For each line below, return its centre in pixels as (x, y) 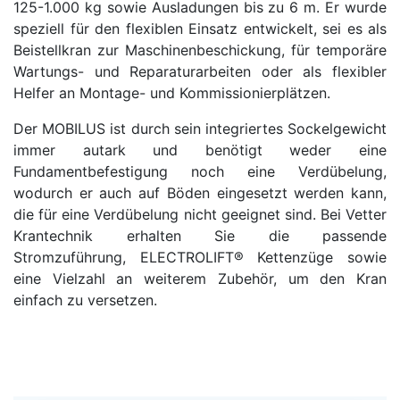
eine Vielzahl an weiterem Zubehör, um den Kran (200, 279)
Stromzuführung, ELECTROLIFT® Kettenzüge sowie (200, 257)
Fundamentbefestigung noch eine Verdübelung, (200, 171)
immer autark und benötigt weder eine (200, 150)
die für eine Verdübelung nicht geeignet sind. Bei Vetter (200, 214)
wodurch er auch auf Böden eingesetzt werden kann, (200, 193)
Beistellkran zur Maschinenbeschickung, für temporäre (200, 50)
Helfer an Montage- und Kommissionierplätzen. (172, 93)
